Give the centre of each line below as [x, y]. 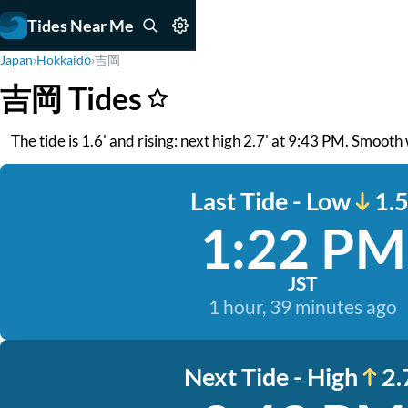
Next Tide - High [270, 377]
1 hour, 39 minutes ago [302, 306]
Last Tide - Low [270, 201]
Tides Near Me [81, 25]
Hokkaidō [64, 60]
